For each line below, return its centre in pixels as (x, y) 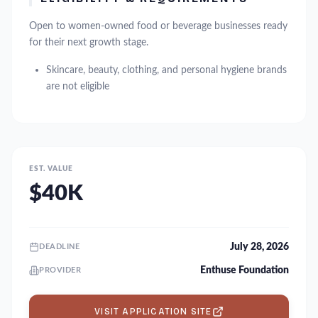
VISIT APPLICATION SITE (153, 312)
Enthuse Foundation (245, 270)
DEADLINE (60, 246)
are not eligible (78, 86)
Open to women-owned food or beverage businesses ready (158, 26)
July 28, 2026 (259, 247)
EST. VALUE (51, 169)
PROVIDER (60, 270)
